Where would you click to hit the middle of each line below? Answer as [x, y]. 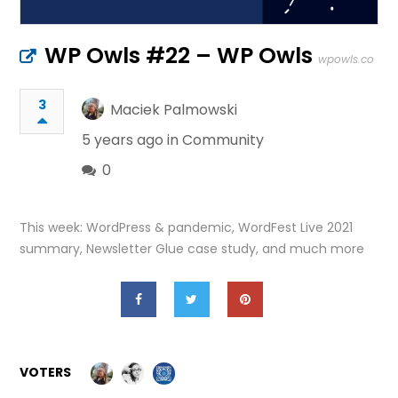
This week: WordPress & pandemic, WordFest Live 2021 [187, 227]
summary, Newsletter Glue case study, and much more [192, 249]
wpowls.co [346, 59]
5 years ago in [132, 140]
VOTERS [46, 372]
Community [223, 140]
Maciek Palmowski [174, 110]
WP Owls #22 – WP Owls [179, 56]
